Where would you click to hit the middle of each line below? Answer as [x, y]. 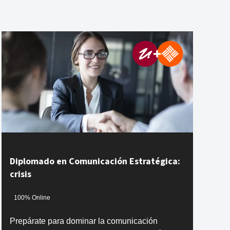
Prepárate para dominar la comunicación [83, 221]
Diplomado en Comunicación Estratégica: [95, 161]
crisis [20, 174]
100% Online [32, 198]
